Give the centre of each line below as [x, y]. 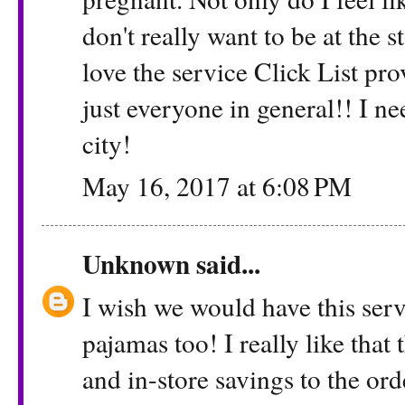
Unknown [136, 263]
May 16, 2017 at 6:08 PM [217, 186]
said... [225, 263]
